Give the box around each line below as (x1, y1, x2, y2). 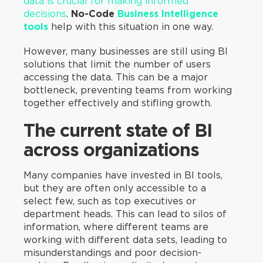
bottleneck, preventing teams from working (23, 84, 232, 96)
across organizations (23, 139, 199, 160)
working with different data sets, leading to (23, 234, 227, 245)
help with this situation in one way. (51, 21, 216, 33)
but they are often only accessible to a (23, 182, 206, 194)
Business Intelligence (117, 8, 218, 20)
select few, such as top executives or (23, 195, 196, 207)
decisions (23, 8, 66, 20)
